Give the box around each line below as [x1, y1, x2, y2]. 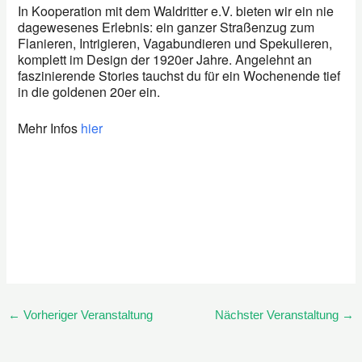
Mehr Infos [18, 119, 82, 138]
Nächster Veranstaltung [215, 309, 343, 322]
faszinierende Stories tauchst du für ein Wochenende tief [18, 66, 341, 86]
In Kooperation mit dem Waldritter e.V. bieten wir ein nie [18, 2, 335, 21]
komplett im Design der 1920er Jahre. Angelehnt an [18, 50, 313, 69]
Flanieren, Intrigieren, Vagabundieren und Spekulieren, [18, 34, 333, 53]
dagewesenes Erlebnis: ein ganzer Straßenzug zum [18, 18, 315, 37]
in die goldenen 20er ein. [18, 82, 161, 102]
